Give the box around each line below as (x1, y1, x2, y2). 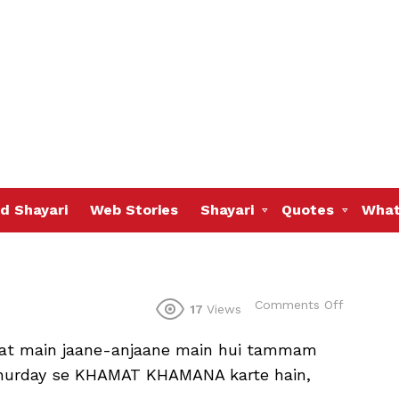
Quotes (281, 201, 334, 219)
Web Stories (90, 201, 178, 219)
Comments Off (255, 297, 344, 312)
